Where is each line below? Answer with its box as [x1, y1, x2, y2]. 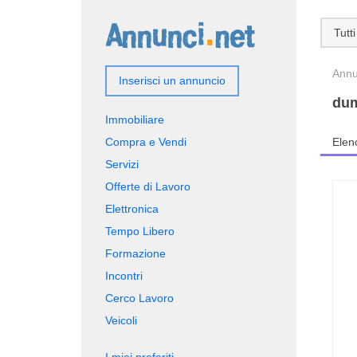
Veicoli [105, 314, 137, 327]
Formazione [105, 247, 166, 260]
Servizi [105, 158, 139, 171]
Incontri [105, 269, 143, 282]
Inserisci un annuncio [119, 74, 226, 87]
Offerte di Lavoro [105, 180, 190, 193]
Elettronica [105, 202, 159, 215]
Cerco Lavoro [105, 292, 174, 304]
